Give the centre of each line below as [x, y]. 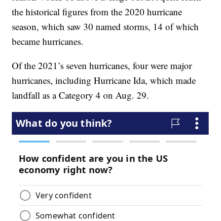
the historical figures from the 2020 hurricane [97, 11]
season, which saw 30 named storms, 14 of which [106, 26]
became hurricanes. [48, 41]
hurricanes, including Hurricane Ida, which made [104, 80]
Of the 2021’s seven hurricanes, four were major [102, 65]
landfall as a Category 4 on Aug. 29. [81, 95]
